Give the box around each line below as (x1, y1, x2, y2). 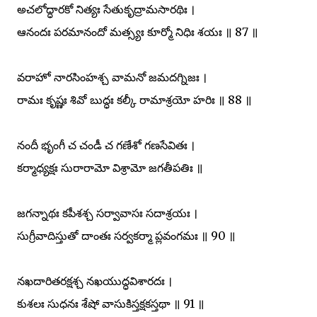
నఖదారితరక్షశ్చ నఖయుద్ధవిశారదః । (17, 273, 172, 288)
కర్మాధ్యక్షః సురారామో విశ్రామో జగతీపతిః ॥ (17, 160, 203, 175)
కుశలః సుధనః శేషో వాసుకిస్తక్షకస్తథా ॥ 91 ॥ (17, 296, 204, 311)
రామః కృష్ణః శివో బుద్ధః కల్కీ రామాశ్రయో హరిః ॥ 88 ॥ (17, 92, 252, 107)
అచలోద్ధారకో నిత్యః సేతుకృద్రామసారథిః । (17, 1, 195, 16)
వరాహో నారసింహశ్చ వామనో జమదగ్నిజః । (17, 69, 207, 84)
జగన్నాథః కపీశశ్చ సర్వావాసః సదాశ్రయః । (17, 205, 197, 220)
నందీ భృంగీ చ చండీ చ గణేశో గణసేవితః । (17, 137, 195, 152)
